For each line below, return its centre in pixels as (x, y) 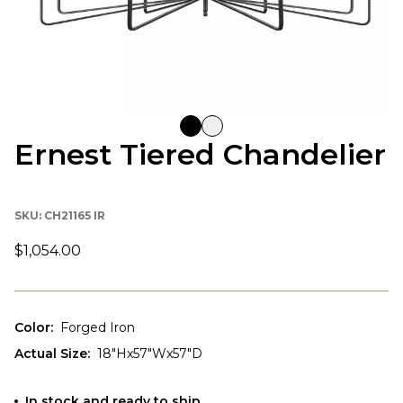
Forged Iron (98, 327)
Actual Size (51, 353)
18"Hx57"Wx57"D (150, 353)
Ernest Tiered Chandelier (200, 154)
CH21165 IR (75, 215)
